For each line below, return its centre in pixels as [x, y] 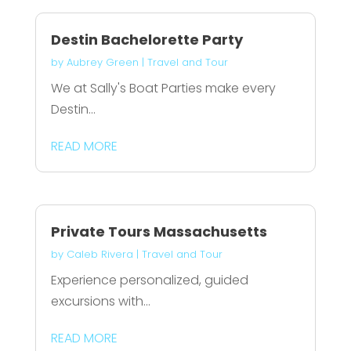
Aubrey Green [102, 62]
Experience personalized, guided [149, 280]
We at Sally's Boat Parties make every [163, 88]
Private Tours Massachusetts [159, 231]
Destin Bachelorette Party [147, 39]
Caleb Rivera [100, 254]
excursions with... [100, 301]
